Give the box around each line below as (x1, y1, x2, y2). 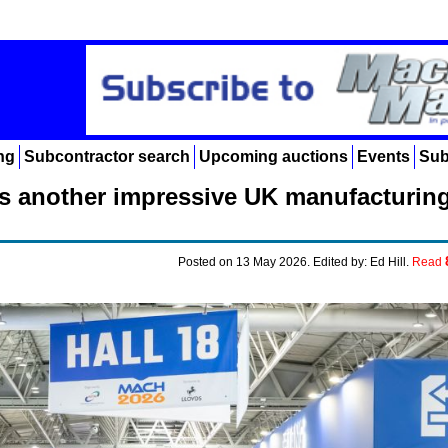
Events (357, 148, 410, 165)
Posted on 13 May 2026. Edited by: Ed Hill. (178, 255, 412, 269)
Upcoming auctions (199, 148, 348, 165)
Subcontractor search (24, 148, 190, 165)
